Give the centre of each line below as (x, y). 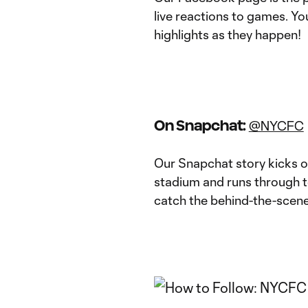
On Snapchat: (201, 125)
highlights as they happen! (229, 34)
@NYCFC (276, 126)
